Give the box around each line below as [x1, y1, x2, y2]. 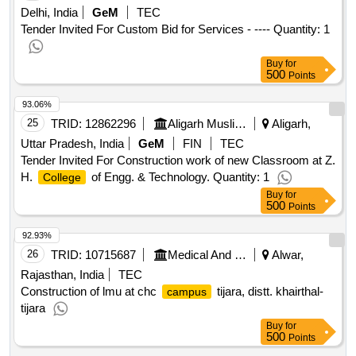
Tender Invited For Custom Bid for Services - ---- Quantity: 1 [21, 22, 330, 37]
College [43, 171, 81, 184]
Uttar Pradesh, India [21, 137, 124, 151]
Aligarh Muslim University [234, 117, 246, 131]
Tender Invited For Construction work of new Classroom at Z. [21, 153, 335, 168]
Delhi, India [21, 6, 78, 20]
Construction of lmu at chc [21, 284, 160, 299]
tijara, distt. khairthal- [214, 284, 323, 299]
